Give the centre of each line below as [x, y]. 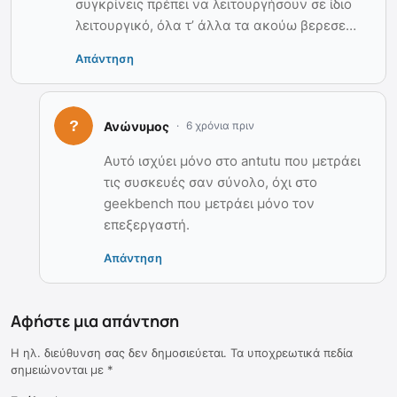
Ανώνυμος [136, 126]
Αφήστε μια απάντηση [95, 321]
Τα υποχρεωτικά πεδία [292, 353]
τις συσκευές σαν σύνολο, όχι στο [210, 183]
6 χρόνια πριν [220, 126]
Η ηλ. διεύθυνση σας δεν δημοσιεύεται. [119, 353]
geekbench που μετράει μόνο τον [209, 204]
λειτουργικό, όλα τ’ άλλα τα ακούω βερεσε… [216, 26]
